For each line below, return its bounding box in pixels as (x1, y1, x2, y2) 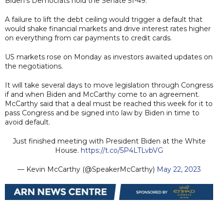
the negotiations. (5, 61, 63, 71)
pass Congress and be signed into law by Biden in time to (5, 108, 200, 117)
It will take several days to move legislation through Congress (5, 80, 213, 90)
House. (55, 145, 81, 155)
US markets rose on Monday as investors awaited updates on (5, 52, 213, 61)
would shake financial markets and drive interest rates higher (5, 24, 211, 33)
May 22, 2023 (156, 164, 201, 174)
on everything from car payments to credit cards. (5, 33, 172, 42)
